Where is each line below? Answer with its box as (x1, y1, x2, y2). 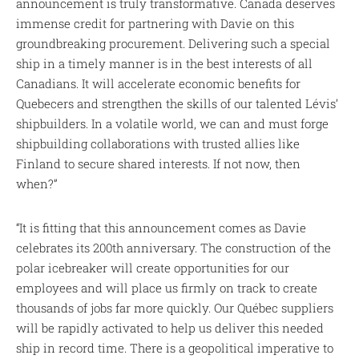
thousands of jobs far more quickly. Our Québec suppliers (16, 299, 334, 316)
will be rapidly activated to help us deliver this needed (16, 319, 325, 336)
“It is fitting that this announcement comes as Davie (16, 219, 307, 236)
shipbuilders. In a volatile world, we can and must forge (16, 115, 329, 131)
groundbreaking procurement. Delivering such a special (16, 34, 331, 51)
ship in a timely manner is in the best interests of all (16, 54, 313, 71)
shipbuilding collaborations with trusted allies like (16, 135, 301, 151)
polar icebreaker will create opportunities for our (16, 259, 290, 276)
